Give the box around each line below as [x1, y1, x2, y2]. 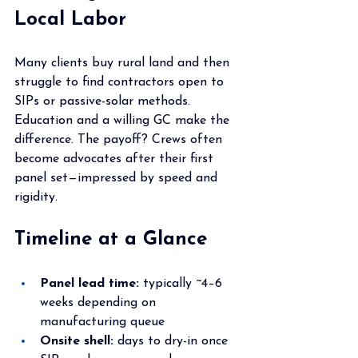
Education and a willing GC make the [14, 113, 233, 127]
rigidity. [14, 190, 58, 204]
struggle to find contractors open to [14, 75, 228, 89]
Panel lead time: [40, 276, 139, 290]
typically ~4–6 [139, 276, 226, 290]
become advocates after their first [14, 152, 217, 165]
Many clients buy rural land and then [14, 56, 233, 70]
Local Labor [14, 10, 126, 30]
